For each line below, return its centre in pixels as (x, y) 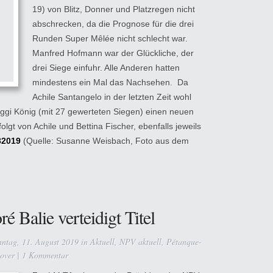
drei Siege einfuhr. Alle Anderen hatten (106, 68)
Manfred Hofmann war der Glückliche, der (113, 53)
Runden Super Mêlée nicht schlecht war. (110, 38)
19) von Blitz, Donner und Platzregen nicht (114, 9)
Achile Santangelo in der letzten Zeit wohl (112, 97)
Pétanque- (184, 242)
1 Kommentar (45, 255)
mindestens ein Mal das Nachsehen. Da (110, 82)
